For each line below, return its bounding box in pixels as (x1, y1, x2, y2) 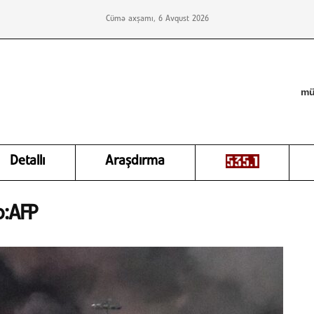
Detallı (10, 155, 46, 168)
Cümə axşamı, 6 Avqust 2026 (105, 15, 209, 22)
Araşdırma (105, 155, 165, 168)
